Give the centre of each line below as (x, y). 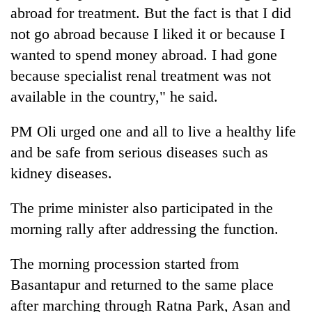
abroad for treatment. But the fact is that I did (151, 13)
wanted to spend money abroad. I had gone (144, 54)
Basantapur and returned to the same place (142, 284)
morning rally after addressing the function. (145, 228)
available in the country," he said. (114, 96)
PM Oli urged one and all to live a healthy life (153, 131)
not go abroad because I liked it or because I (148, 33)
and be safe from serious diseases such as (139, 152)
